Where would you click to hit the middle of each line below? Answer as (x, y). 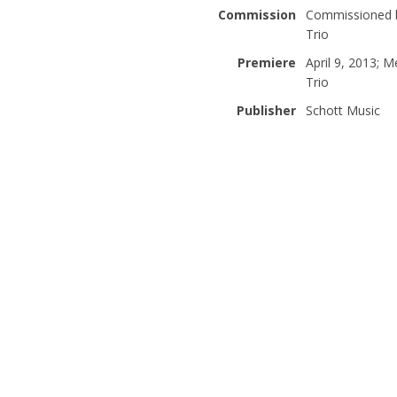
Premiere (266, 62)
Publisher (266, 110)
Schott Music (343, 110)
